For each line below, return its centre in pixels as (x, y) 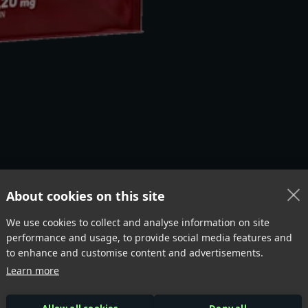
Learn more (33, 270)
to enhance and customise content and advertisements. (135, 252)
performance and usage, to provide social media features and (149, 237)
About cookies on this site (86, 196)
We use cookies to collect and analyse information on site (138, 222)
